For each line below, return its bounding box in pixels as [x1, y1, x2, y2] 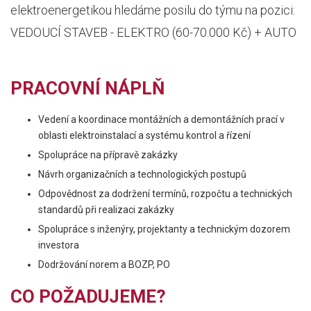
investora [38, 239, 79, 251]
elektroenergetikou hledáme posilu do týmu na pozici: [10, 3, 295, 17]
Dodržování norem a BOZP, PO [38, 259, 170, 270]
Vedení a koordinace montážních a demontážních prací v [38, 114, 285, 125]
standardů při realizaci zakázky [38, 204, 174, 215]
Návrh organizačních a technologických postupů [38, 169, 246, 180]
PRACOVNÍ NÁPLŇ [10, 78, 165, 99]
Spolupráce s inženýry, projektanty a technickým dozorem [38, 224, 290, 235]
